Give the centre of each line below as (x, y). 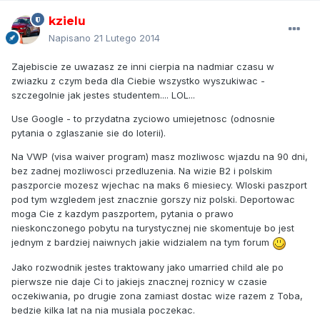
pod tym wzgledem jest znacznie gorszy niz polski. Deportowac (153, 200)
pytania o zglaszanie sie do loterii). (89, 133)
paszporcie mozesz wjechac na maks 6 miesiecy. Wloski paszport (159, 185)
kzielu (67, 21)
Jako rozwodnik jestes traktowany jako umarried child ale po (147, 267)
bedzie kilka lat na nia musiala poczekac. (103, 310)
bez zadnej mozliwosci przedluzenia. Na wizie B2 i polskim (142, 171)
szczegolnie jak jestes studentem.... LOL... (103, 95)
